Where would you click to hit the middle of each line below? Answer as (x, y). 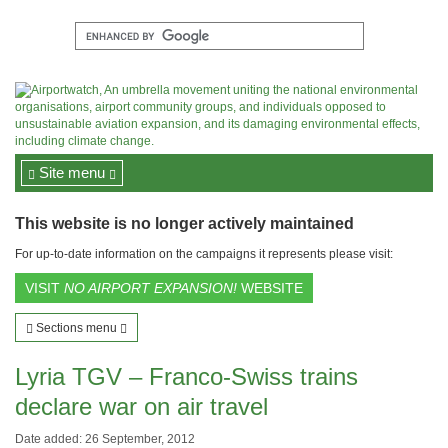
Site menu (72, 172)
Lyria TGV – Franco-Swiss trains (186, 376)
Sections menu (76, 328)
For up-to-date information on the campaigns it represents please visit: (204, 254)
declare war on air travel (141, 406)
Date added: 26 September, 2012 (105, 439)
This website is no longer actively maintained (184, 223)
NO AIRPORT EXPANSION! (150, 288)
